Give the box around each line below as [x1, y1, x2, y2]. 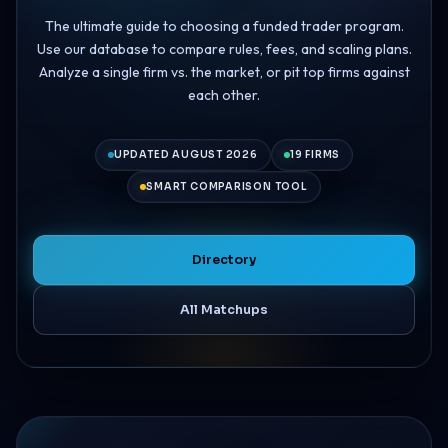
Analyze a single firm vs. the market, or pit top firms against [38, 62, 410, 81]
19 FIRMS [289, 147, 341, 161]
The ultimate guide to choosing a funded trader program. [44, 16, 404, 35]
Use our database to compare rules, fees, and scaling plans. [36, 39, 412, 58]
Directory [192, 251, 256, 268]
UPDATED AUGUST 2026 [113, 147, 258, 161]
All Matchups [180, 301, 268, 318]
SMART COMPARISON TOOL [146, 179, 308, 193]
